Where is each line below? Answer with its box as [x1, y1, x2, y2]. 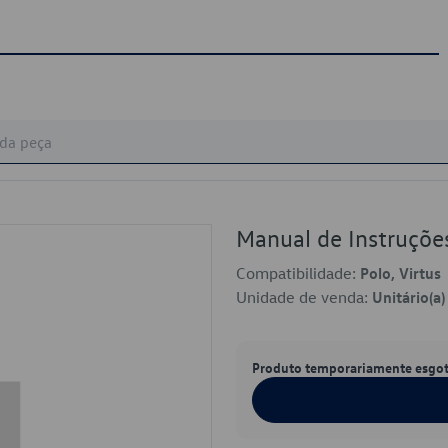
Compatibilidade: [236, 263, 360, 283]
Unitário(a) [372, 287, 445, 307]
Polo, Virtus [360, 263, 441, 283]
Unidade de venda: [236, 287, 372, 307]
